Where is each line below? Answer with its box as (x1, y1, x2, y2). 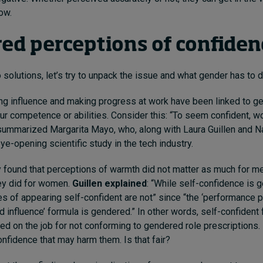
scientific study (47, 137, 112, 149)
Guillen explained (72, 177, 147, 189)
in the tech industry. (112, 137, 193, 149)
